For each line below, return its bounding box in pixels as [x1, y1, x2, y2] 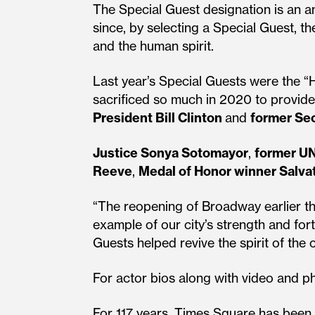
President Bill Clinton [93, 110, 225, 126]
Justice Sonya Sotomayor [93, 145, 248, 161]
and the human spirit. [93, 38, 214, 54]
